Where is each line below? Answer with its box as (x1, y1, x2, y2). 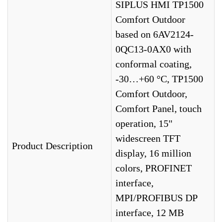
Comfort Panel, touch (115, 103, 202, 114)
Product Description (12, 140, 93, 151)
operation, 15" (115, 118, 172, 129)
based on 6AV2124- (115, 29, 194, 40)
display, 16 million (115, 148, 191, 159)
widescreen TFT (115, 133, 180, 144)
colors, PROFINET (115, 163, 192, 173)
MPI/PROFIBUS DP (115, 192, 198, 203)
